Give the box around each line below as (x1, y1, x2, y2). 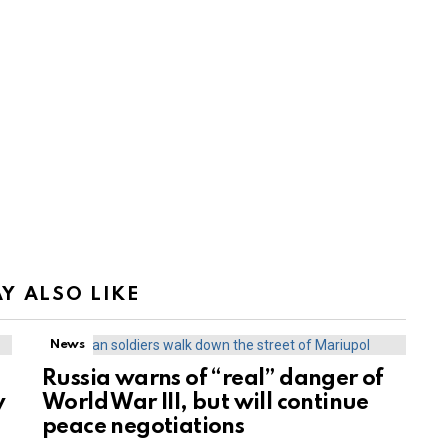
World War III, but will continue (42, 392, 369, 415)
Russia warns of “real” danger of (42, 368, 384, 391)
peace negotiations (42, 416, 245, 439)
